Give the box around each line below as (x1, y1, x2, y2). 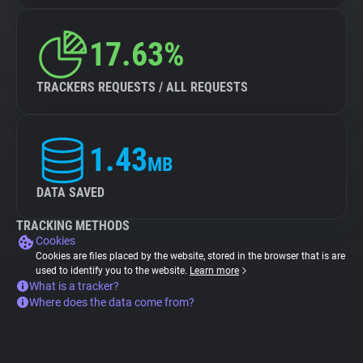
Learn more (190, 265, 239, 276)
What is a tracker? (29, 280, 119, 293)
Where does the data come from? (29, 296, 194, 309)
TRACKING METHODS (16, 218, 130, 233)
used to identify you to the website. (36, 265, 190, 276)
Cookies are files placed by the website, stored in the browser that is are (36, 250, 345, 262)
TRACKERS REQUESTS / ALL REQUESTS (36, 79, 248, 95)
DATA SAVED (36, 185, 105, 200)
